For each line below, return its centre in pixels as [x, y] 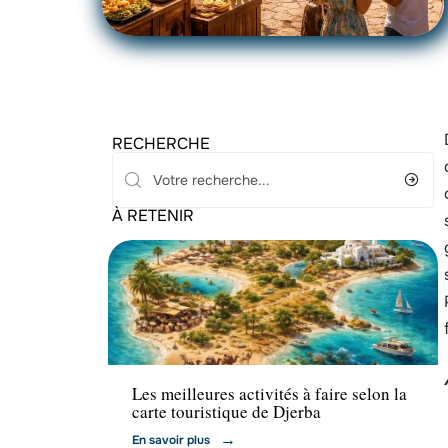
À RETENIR [153, 215]
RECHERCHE [161, 143]
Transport [162, 344]
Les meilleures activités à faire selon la [269, 394]
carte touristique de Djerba [226, 412]
